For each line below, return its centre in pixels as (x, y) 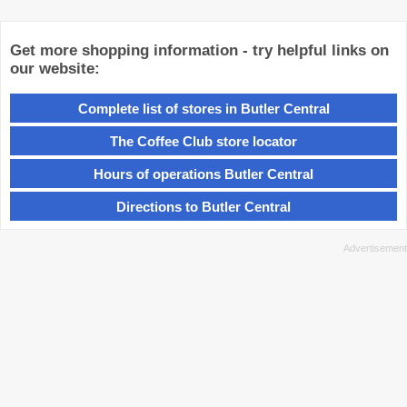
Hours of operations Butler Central (203, 174)
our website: (55, 69)
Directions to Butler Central (203, 206)
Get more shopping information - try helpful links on (199, 51)
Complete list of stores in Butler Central (203, 108)
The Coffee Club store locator (203, 141)
